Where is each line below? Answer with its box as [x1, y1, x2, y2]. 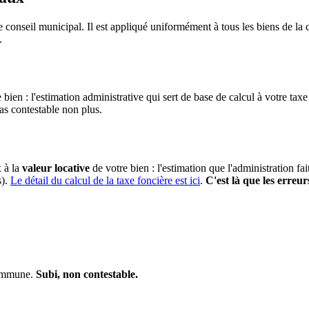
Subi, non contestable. [36, 268, 138, 281]
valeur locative [22, 162, 90, 175]
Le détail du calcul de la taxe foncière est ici [10, 175, 200, 187]
